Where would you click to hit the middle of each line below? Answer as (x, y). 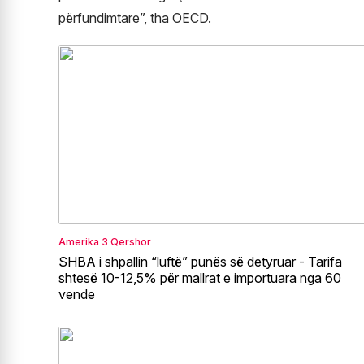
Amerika (79, 241)
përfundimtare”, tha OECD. (135, 18)
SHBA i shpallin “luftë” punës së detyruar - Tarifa (200, 261)
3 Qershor (126, 241)
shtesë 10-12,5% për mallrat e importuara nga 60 (200, 277)
